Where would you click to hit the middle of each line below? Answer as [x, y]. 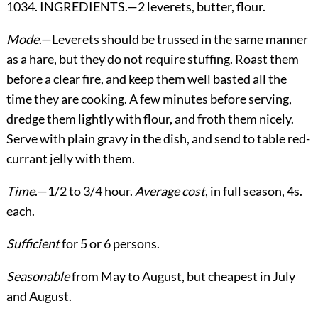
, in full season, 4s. [253, 191]
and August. [39, 296]
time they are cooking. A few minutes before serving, [149, 98]
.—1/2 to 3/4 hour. [84, 191]
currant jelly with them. [70, 158]
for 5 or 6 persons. [109, 243]
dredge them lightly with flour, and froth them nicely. [150, 118]
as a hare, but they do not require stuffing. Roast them [152, 59]
